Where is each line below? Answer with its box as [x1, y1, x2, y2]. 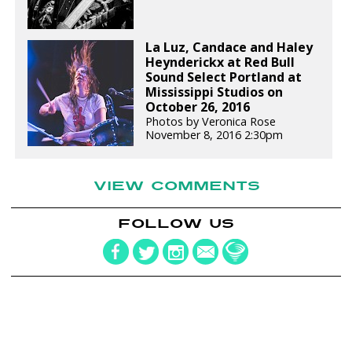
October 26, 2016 [145, 98, 251, 115]
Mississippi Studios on [145, 83, 284, 101]
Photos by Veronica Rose [145, 114, 277, 129]
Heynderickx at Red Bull [145, 53, 295, 71]
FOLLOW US [117, 214, 234, 233]
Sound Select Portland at [145, 68, 302, 86]
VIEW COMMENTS [93, 177, 261, 196]
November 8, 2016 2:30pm [145, 127, 284, 142]
